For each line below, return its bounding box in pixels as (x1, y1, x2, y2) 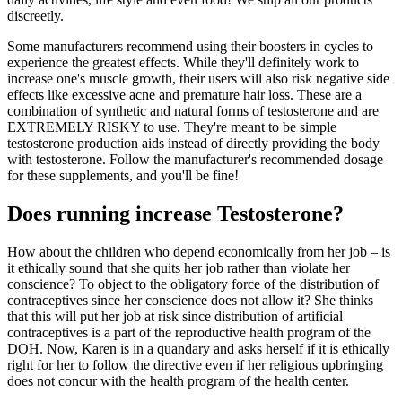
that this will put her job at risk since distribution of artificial (7, 308, 343, 324)
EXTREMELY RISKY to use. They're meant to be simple (7, 118, 336, 135)
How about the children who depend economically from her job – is (7, 243, 390, 259)
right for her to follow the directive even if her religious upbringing (7, 356, 383, 372)
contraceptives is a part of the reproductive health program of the (7, 324, 371, 340)
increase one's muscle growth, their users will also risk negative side (7, 70, 389, 86)
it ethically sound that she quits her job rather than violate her (7, 259, 350, 275)
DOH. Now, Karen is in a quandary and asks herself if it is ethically (7, 340, 389, 356)
